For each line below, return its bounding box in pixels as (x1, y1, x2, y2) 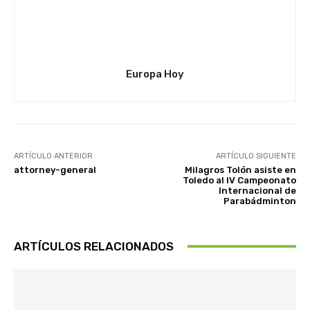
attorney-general (14, 164, 96, 175)
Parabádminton (223, 195, 296, 206)
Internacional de (218, 185, 296, 196)
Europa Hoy (126, 67, 184, 80)
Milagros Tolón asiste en (184, 164, 296, 175)
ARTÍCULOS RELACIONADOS (14, 239, 174, 253)
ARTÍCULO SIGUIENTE (215, 151, 296, 161)
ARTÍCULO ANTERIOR (14, 151, 93, 161)
